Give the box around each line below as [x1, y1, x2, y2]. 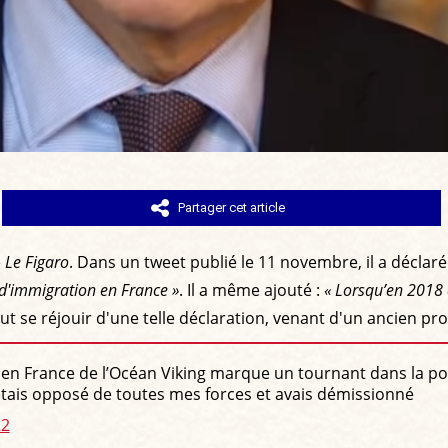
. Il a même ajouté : [179, 278, 324, 301]
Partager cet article [178, 199, 286, 215]
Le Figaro [5, 250, 69, 273]
